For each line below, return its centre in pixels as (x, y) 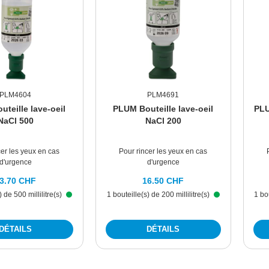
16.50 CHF (163, 181)
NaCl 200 (163, 121)
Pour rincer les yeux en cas (163, 152)
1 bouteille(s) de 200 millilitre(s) (159, 195)
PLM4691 (163, 95)
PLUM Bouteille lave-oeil (163, 109)
